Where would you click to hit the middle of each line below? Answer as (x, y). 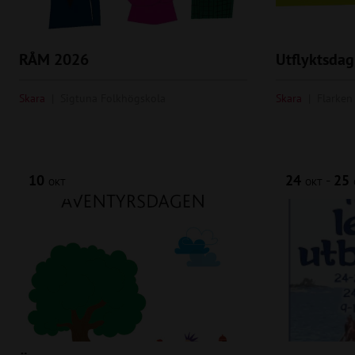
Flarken (335, 99)
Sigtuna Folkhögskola (113, 99)
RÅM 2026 (54, 60)
